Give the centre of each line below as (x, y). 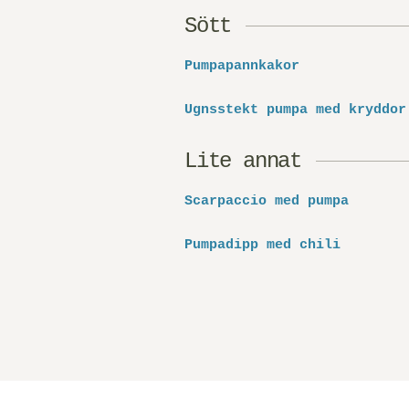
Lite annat (243, 161)
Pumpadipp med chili (262, 245)
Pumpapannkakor (242, 66)
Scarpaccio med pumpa (267, 201)
